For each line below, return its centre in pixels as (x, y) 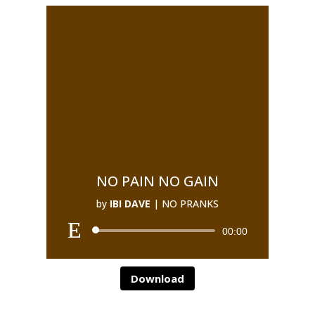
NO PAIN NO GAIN (157, 181)
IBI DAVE (130, 204)
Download (157, 278)
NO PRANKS (190, 204)
